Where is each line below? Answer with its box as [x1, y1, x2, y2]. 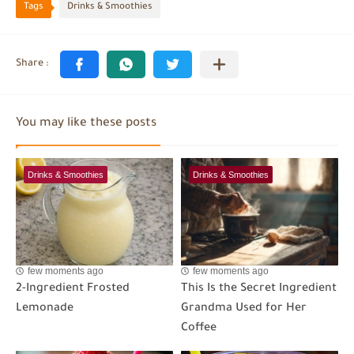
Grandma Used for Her [181, 302, 307, 315]
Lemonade [16, 302, 73, 315]
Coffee [181, 322, 217, 335]
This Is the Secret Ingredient [181, 282, 337, 296]
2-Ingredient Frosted [16, 282, 130, 296]
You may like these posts [16, 117, 156, 131]
